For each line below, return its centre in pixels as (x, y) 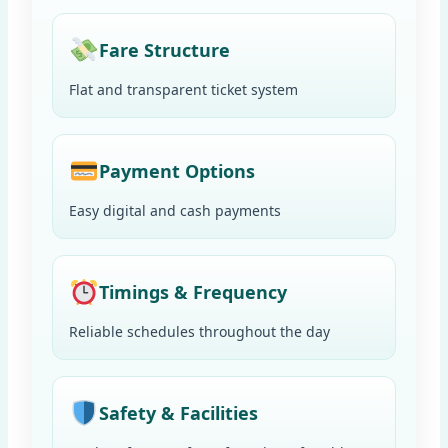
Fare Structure (164, 50)
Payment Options (176, 171)
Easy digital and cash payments (175, 210)
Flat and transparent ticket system (183, 89)
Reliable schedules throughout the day (199, 331)
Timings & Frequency (192, 292)
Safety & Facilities (178, 413)
